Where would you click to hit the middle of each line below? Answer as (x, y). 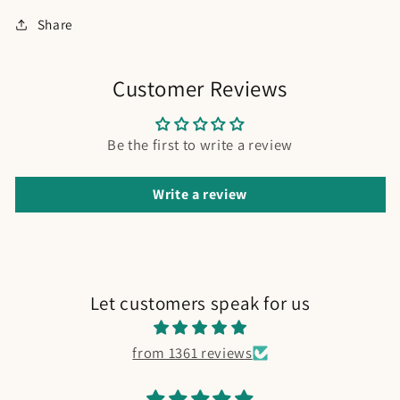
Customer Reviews (200, 89)
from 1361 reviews (192, 353)
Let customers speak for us (200, 304)
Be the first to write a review (200, 145)
